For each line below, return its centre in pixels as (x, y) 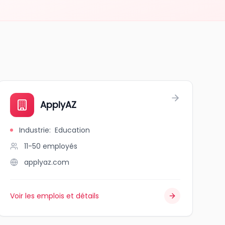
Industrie (34, 130)
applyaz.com (46, 162)
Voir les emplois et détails (54, 196)
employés (60, 146)
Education (72, 130)
